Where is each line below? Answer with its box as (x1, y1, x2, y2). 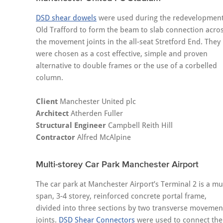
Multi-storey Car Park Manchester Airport (36, 159, 199, 170)
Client (36, 97, 58, 107)
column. (36, 73, 63, 83)
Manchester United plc (58, 97, 136, 107)
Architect (36, 109, 69, 118)
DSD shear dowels (36, 13, 97, 23)
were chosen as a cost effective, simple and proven (36, 49, 208, 59)
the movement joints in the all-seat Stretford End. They (36, 37, 221, 47)
